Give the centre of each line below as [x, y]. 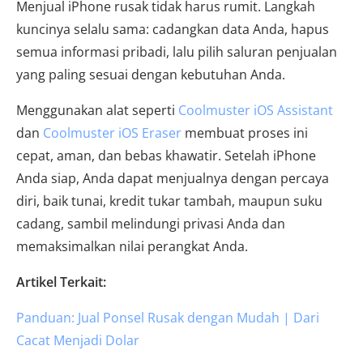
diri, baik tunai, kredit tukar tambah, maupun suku [169, 201]
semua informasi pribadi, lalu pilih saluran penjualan [177, 52]
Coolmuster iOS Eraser [112, 133]
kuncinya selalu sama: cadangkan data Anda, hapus [173, 30]
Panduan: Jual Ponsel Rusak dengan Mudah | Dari [168, 318]
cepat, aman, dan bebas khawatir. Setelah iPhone [166, 156]
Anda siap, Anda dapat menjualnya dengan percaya [173, 179]
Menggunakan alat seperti [97, 111]
